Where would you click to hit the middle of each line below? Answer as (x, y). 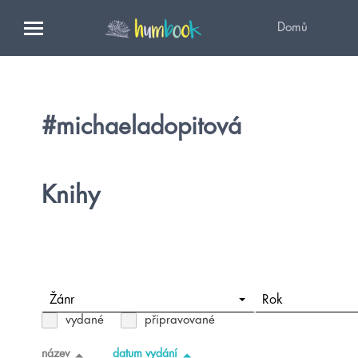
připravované (180, 320)
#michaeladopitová (141, 126)
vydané (85, 320)
